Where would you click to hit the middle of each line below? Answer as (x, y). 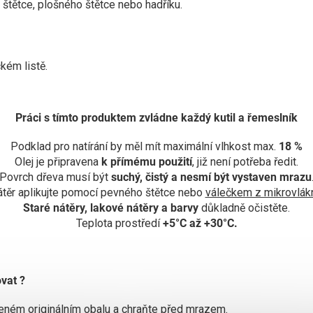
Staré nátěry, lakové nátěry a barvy (111, 208)
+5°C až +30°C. (200, 223)
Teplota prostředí (119, 223)
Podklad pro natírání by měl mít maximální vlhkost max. (145, 146)
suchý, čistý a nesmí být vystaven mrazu (210, 177)
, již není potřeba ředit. (245, 161)
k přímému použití (145, 161)
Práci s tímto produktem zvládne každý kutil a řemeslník (156, 117)
